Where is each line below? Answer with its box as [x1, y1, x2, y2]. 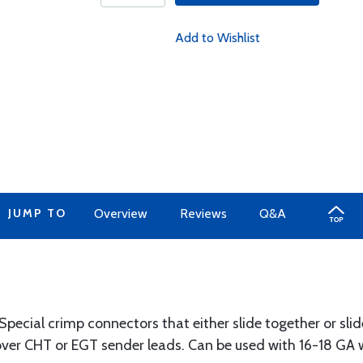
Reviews [179, 206, 227, 221]
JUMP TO [7, 206, 66, 220]
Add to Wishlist [174, 30, 260, 45]
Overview [93, 206, 147, 221]
